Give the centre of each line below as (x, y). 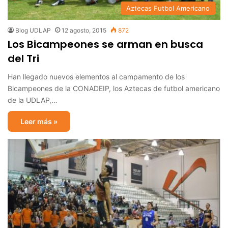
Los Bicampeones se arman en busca (105, 44)
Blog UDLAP (33, 30)
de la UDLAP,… (33, 100)
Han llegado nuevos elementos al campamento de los (96, 76)
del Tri (23, 58)
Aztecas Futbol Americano (168, 8)
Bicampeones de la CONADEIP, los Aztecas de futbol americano (114, 88)
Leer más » (39, 121)
